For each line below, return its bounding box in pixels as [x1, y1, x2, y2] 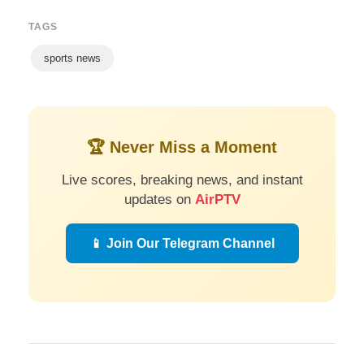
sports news [44, 52, 101, 65]
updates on [123, 192, 195, 207]
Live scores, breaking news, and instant [61, 172, 303, 188]
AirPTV [194, 192, 240, 207]
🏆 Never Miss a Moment [87, 138, 277, 157]
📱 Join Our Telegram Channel [89, 236, 275, 251]
